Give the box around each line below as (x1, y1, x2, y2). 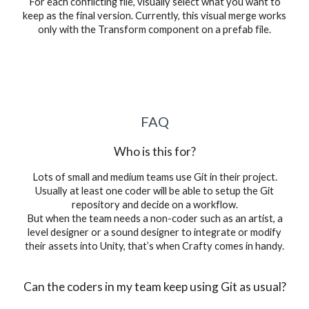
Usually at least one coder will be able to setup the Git (35, 185, 274, 197)
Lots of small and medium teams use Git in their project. (32, 171, 277, 183)
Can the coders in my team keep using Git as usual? (23, 279, 286, 294)
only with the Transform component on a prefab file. (38, 23, 271, 35)
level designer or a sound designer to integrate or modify (28, 226, 281, 238)
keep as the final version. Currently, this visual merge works (23, 9, 286, 21)
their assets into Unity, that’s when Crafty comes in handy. (25, 240, 284, 252)
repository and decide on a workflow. (71, 199, 238, 210)
